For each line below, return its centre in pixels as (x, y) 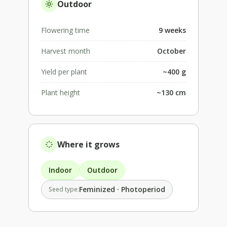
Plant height (61, 92)
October (172, 51)
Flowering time (65, 30)
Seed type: (64, 189)
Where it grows (88, 144)
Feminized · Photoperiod (122, 189)
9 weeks (172, 30)
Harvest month (66, 51)
